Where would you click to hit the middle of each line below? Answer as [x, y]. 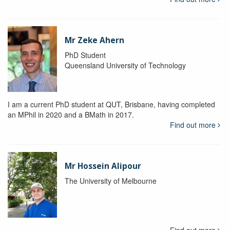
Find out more [194, 125]
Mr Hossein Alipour [103, 166]
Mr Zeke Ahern [94, 41]
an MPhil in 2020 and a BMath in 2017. [72, 115]
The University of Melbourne [110, 181]
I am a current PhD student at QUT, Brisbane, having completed [111, 104]
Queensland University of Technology [125, 65]
